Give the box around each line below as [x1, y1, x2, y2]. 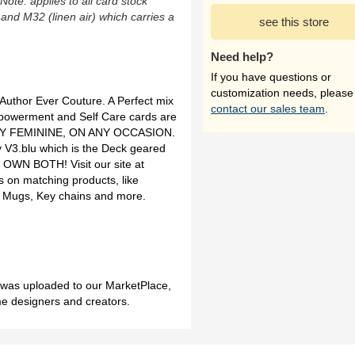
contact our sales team [211, 102, 325, 115]
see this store [259, 15, 329, 29]
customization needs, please [211, 86, 353, 99]
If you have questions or [211, 71, 331, 83]
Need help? [211, 50, 273, 63]
